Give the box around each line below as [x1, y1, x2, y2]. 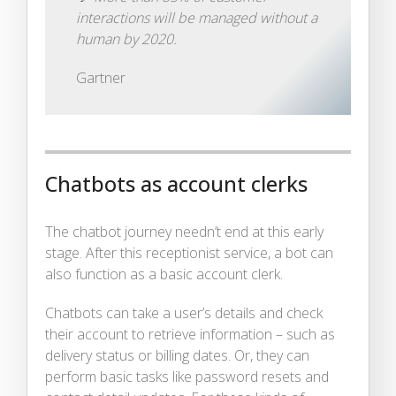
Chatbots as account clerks [45, 169, 308, 198]
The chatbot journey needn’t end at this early [45, 221, 324, 241]
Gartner [76, 67, 126, 88]
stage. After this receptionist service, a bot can [45, 242, 333, 263]
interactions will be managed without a [76, 7, 317, 27]
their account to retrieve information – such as [45, 324, 335, 344]
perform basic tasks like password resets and [45, 366, 329, 386]
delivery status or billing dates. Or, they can [45, 345, 309, 365]
